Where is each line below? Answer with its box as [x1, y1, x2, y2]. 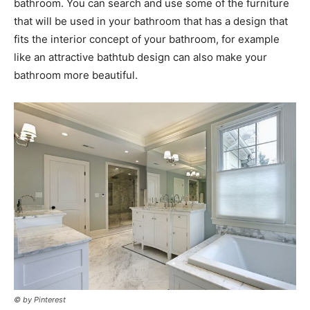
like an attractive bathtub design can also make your [14, 50, 267, 64]
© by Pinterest [14, 295, 66, 305]
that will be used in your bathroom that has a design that [14, 14, 288, 28]
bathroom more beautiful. [14, 68, 138, 82]
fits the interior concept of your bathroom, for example [14, 32, 280, 46]
